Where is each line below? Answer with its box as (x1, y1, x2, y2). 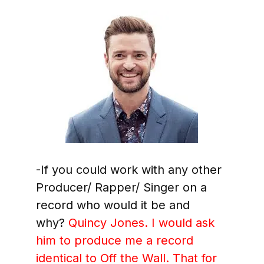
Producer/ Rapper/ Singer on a (35, 180, 207, 195)
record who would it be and (35, 198, 190, 213)
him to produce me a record (35, 233, 193, 248)
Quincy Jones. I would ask (68, 216, 214, 230)
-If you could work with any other (35, 163, 222, 177)
